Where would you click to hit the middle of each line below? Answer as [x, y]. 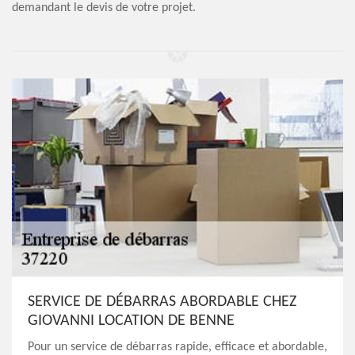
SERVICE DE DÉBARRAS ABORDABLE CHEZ [162, 302]
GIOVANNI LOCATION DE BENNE [131, 321]
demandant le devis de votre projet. [104, 8]
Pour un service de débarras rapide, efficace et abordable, [177, 347]
